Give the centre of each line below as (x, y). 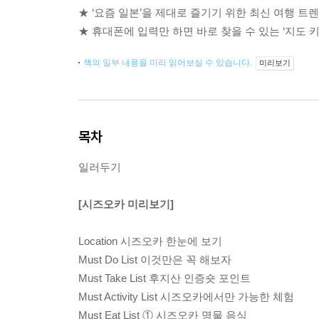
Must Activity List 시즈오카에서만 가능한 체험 (186, 297)
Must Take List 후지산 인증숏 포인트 (164, 278)
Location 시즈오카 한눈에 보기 (150, 241)
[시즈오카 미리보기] (126, 204)
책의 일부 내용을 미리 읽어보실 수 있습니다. (169, 63)
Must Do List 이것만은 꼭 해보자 (155, 260)
